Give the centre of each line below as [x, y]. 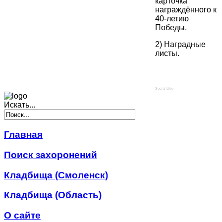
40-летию [172, 19]
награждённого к [186, 10]
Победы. [171, 28]
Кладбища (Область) [53, 195]
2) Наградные [180, 45]
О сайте [22, 216]
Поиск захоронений [51, 155]
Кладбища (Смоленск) [56, 175]
